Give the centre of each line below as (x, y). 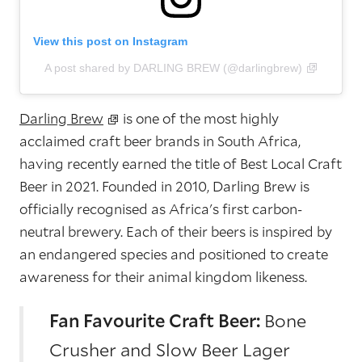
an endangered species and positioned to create (174, 255)
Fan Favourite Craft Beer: (155, 321)
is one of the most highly (199, 119)
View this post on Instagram (110, 42)
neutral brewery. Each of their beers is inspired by (176, 232)
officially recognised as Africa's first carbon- (161, 209)
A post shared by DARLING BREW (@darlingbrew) (173, 68)
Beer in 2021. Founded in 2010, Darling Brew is (164, 187)
